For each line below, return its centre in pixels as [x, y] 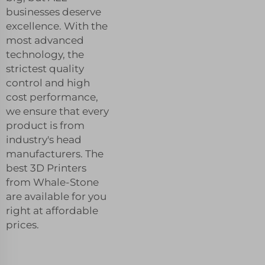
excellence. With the [57, 26]
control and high [48, 83]
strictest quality [45, 68]
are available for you [56, 196]
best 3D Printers [46, 168]
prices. [22, 224]
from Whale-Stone [52, 182]
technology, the [45, 54]
